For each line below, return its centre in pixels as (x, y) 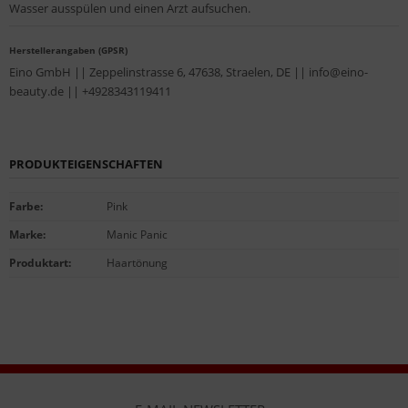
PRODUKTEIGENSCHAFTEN (86, 164)
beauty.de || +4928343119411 (90, 92)
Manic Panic (137, 235)
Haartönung (137, 263)
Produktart (39, 263)
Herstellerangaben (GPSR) (68, 51)
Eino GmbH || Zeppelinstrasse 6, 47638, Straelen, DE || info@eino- (189, 72)
